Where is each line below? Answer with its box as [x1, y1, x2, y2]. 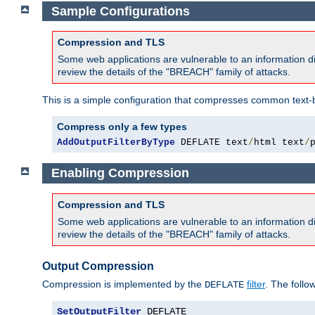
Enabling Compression [51, 166, 189, 181]
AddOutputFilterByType [57, 137, 175, 148]
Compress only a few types [57, 121, 187, 133]
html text [254, 137, 304, 148]
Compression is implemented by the [42, 278, 205, 290]
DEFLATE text [175, 137, 248, 148]
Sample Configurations [51, 4, 190, 18]
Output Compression [42, 260, 154, 273]
